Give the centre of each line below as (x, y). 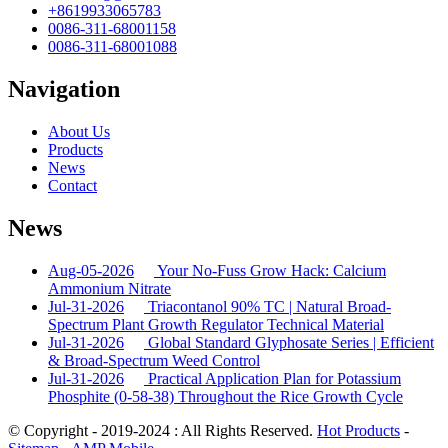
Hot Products (358, 430)
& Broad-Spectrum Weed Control (154, 360)
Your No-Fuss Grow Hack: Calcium (271, 270)
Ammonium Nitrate (109, 288)
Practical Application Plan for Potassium (274, 378)
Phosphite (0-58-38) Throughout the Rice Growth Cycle (225, 396)
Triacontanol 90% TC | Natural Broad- (269, 306)
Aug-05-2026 (91, 270)
